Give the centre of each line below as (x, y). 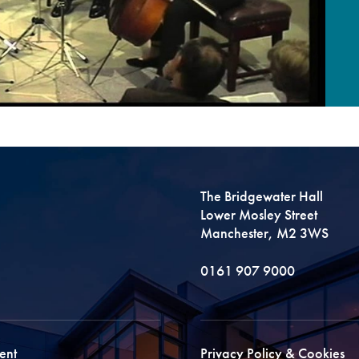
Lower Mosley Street (259, 214)
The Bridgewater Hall (262, 196)
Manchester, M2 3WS (265, 232)
